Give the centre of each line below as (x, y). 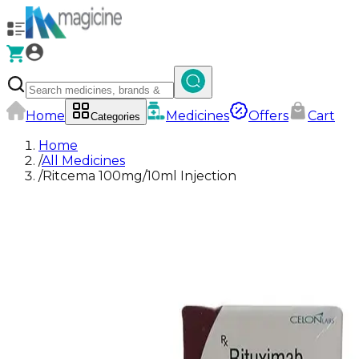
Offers (268, 116)
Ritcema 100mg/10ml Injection (139, 176)
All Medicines (83, 161)
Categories (115, 117)
